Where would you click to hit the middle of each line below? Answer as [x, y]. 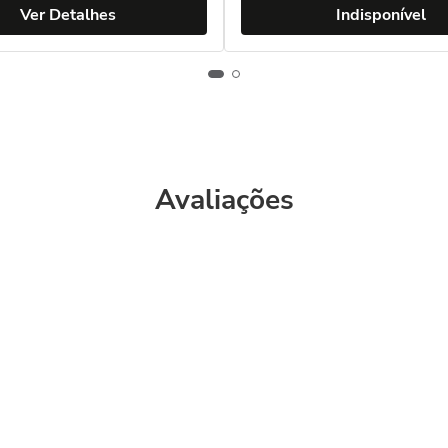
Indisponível [380, 15]
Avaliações [224, 200]
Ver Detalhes [67, 15]
